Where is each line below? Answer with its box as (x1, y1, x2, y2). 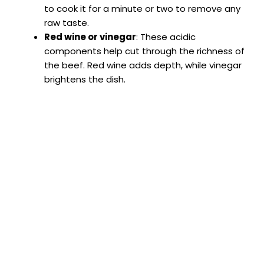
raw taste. (44, 16, 89, 29)
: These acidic (136, 30, 196, 43)
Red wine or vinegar (44, 30, 136, 43)
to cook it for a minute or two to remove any (44, 2, 240, 15)
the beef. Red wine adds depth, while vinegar (44, 58, 242, 71)
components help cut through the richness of (44, 44, 245, 57)
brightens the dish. (44, 72, 126, 85)
